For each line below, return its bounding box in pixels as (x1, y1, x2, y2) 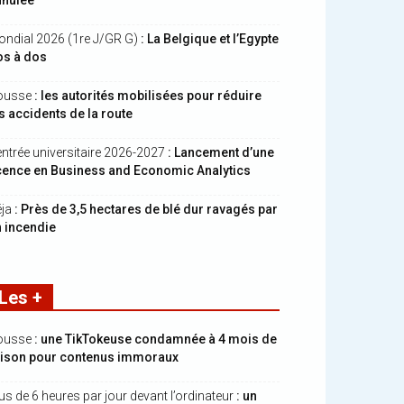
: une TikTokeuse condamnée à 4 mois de (34, 332, 277, 346)
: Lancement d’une (168, 145, 274, 160)
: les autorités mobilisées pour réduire (34, 88, 262, 103)
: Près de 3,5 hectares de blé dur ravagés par (12, 202, 278, 216)
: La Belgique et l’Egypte (138, 32, 279, 46)
